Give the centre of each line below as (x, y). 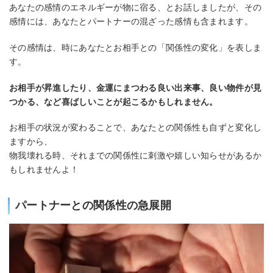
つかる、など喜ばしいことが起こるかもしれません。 (114, 101)
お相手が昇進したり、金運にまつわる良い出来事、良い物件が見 (136, 87)
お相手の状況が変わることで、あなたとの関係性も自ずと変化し (136, 128)
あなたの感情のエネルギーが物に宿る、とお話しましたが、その (136, 8)
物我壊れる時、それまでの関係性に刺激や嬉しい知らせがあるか (136, 156)
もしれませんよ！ (44, 170)
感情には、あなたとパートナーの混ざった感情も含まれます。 (131, 22)
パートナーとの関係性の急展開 (93, 206)
